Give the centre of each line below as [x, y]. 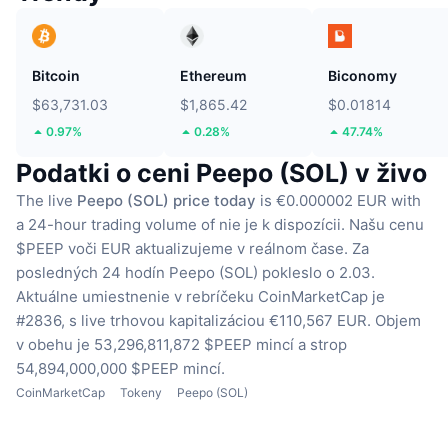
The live [46, 200]
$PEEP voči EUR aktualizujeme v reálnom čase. [182, 248]
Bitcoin [56, 75]
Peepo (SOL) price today [166, 200]
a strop [322, 344]
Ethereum [213, 75]
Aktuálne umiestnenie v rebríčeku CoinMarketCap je [200, 296]
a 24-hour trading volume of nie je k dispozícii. [180, 224]
